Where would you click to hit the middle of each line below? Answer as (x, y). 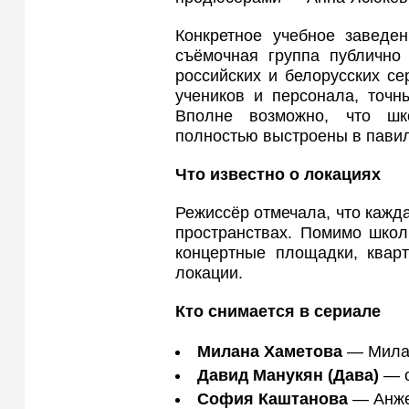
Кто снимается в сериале (278, 312)
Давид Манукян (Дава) (288, 376)
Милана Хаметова (270, 352)
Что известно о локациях (278, 175)
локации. (209, 273)
